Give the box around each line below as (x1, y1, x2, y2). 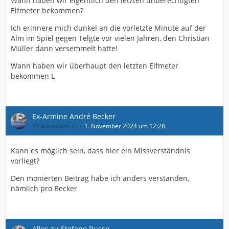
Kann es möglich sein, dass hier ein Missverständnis (11, 146, 190, 155)
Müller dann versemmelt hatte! (11, 43, 118, 53)
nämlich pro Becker (11, 184, 77, 193)
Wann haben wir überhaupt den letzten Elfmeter (11, 61, 178, 71)
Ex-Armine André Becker (32, 111, 116, 121)
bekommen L (11, 71, 55, 81)
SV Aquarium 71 (32, 122, 78, 130)
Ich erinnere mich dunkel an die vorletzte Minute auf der (11, 23, 206, 33)
